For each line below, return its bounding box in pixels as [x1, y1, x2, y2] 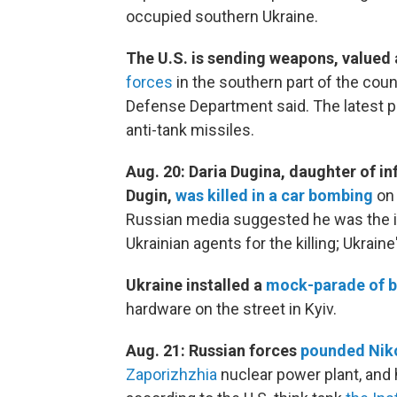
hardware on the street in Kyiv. [126, 300, 337, 319]
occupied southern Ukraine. [126, 7, 318, 27]
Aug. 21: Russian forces [126, 341, 300, 361]
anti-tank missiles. [126, 121, 254, 140]
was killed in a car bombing [175, 186, 373, 206]
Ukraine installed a [126, 276, 266, 295]
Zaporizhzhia [126, 365, 217, 385]
